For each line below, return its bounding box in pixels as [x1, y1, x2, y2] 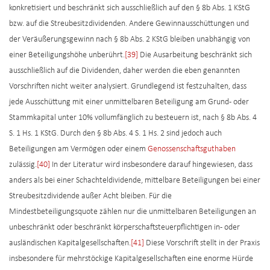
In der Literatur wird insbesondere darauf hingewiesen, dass [50, 160, 253, 170]
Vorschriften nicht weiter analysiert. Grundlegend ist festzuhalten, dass [9, 82, 246, 92]
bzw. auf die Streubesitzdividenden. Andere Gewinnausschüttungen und [9, 19, 249, 29]
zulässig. [9, 160, 37, 170]
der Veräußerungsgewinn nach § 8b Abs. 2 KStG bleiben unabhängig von [9, 35, 250, 45]
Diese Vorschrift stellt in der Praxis [144, 239, 260, 248]
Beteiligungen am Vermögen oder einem [9, 145, 148, 154]
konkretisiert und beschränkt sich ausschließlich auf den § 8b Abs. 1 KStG [9, 4, 250, 13]
